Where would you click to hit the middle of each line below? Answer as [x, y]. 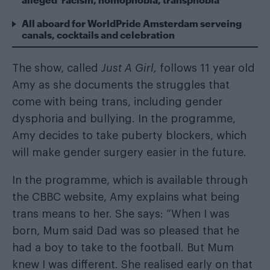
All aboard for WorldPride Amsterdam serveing [132, 24]
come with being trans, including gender [117, 102]
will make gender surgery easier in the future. [129, 153]
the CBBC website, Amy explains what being [126, 197]
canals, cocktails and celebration [98, 35]
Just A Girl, [129, 68]
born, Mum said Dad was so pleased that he [126, 231]
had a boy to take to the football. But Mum [123, 248]
